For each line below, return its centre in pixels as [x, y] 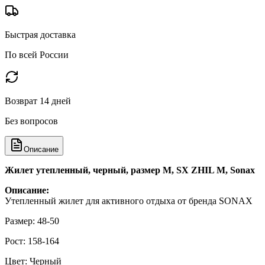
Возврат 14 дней [38, 101]
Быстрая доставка [40, 35]
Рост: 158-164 [32, 241]
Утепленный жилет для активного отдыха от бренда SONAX [129, 201]
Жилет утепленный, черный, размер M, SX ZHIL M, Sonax [130, 170]
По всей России [37, 55]
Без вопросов [31, 121]
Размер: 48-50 [32, 221]
